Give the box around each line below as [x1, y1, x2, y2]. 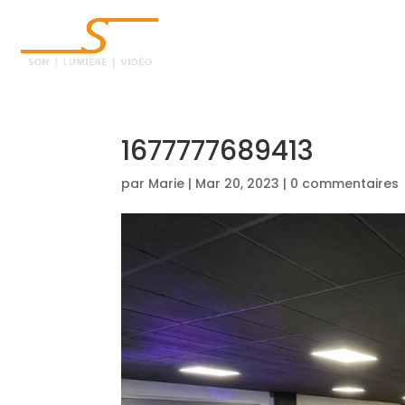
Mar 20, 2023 [195, 174, 280, 193]
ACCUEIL [324, 33, 374, 52]
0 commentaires [290, 174, 400, 193]
